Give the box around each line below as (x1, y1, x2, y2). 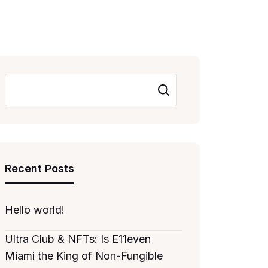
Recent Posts (5, 162, 74, 175)
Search (147, 84, 176, 96)
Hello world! (5, 203, 65, 216)
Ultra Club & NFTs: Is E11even (5, 233, 151, 245)
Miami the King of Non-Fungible (5, 249, 163, 262)
